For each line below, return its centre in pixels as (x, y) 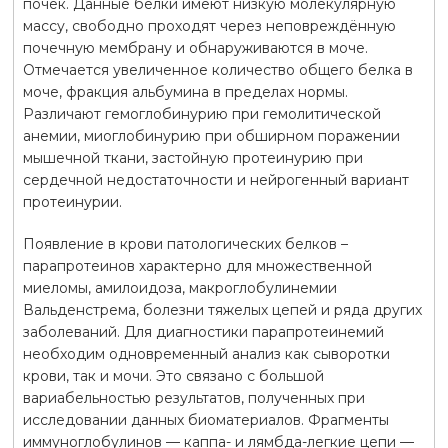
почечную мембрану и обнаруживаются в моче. (195, 47)
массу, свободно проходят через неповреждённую (209, 25)
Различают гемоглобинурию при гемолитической (201, 113)
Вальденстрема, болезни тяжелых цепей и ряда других (222, 309)
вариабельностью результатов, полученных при (193, 397)
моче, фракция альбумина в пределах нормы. (185, 91)
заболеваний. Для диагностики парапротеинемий (203, 331)
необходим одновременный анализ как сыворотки (206, 353)
